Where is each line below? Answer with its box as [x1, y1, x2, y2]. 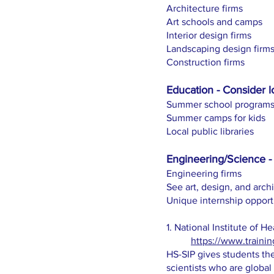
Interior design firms [166, 30, 251, 40]
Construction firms [166, 57, 247, 67]
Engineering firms [166, 168, 242, 179]
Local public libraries [166, 126, 254, 136]
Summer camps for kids [166, 113, 265, 123]
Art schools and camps [166, 17, 262, 27]
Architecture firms [166, 3, 243, 13]
